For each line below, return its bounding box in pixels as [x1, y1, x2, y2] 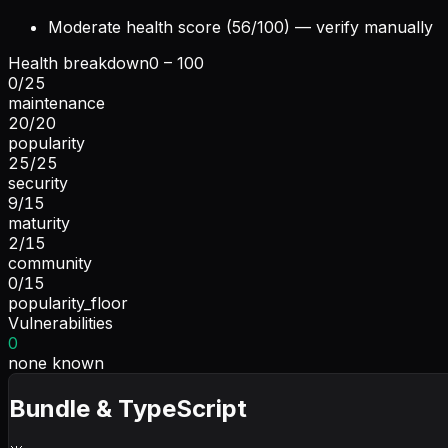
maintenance [8, 92, 105, 113]
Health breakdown [8, 52, 149, 73]
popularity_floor [8, 292, 128, 313]
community [8, 252, 92, 273]
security [8, 172, 68, 193]
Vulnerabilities [8, 312, 113, 333]
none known [8, 352, 104, 373]
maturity [8, 212, 70, 233]
